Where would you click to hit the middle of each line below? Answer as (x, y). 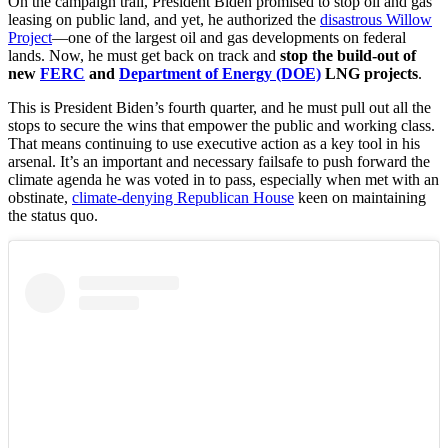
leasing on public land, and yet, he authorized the (164, 20)
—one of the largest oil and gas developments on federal (229, 38)
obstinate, (40, 198)
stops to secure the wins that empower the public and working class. (221, 126)
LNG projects (369, 74)
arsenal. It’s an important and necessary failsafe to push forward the (219, 162)
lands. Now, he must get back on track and (144, 56)
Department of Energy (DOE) (220, 74)
